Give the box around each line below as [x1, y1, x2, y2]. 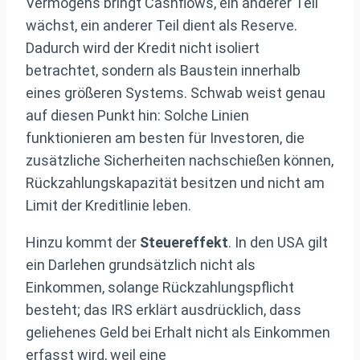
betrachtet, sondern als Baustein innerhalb [26, 61, 301, 79]
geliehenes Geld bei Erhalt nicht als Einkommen [26, 323, 330, 341]
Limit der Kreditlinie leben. [26, 196, 191, 214]
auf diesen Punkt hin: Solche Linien [26, 106, 249, 124]
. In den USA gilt [228, 233, 328, 251]
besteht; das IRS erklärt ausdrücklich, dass [26, 301, 301, 318]
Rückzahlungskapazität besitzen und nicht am [26, 174, 325, 191]
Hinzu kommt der [26, 233, 140, 251]
